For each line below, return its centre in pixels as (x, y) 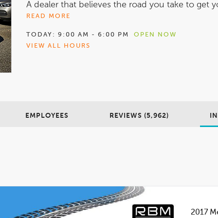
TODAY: (41, 35)
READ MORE (48, 16)
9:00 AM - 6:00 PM (93, 35)
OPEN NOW (155, 35)
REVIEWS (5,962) (139, 116)
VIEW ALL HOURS (58, 46)
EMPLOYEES (47, 116)
